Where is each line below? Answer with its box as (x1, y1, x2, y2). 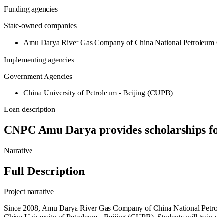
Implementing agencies (4, 56, 74, 64)
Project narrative (4, 187, 54, 196)
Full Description (4, 165, 85, 178)
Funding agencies (4, 5, 58, 14)
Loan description (4, 105, 55, 114)
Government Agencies (4, 72, 72, 81)
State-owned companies (4, 21, 77, 30)
